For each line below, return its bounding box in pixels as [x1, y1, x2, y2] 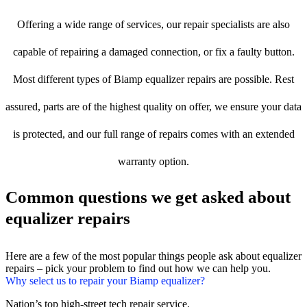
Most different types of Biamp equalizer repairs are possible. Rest [13, 73, 294, 86]
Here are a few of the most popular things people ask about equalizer [5, 250, 302, 262]
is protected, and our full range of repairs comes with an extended [12, 128, 295, 140]
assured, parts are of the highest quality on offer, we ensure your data [5, 101, 302, 113]
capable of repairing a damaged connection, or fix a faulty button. [12, 46, 295, 58]
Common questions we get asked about [5, 188, 291, 207]
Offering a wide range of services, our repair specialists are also [17, 19, 290, 31]
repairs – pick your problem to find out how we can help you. [5, 262, 271, 275]
